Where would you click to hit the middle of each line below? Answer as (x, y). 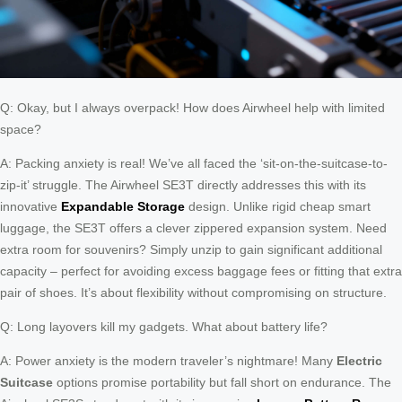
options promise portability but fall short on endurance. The (222, 382)
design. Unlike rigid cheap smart (278, 206)
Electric (359, 360)
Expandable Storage (123, 206)
